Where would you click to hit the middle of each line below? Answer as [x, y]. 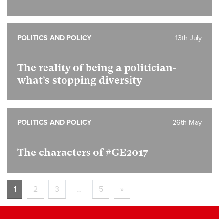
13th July [189, 38]
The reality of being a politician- [97, 68]
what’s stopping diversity [80, 80]
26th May [187, 122]
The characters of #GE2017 [83, 153]
